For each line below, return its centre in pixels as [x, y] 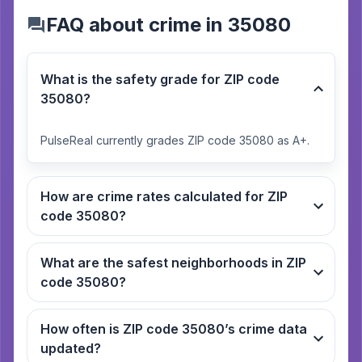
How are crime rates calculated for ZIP [164, 196]
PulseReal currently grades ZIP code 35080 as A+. [175, 140]
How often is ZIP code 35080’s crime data [111, 329]
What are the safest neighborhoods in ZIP [173, 263]
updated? [71, 348]
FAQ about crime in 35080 [168, 25]
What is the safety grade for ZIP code [160, 79]
